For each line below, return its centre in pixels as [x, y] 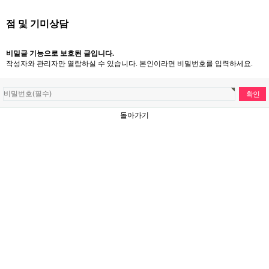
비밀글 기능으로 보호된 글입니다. [60, 53]
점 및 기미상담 [37, 24]
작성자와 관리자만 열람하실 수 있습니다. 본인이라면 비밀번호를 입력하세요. [129, 64]
